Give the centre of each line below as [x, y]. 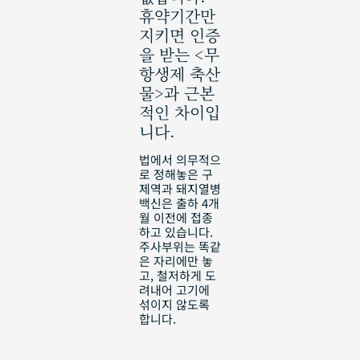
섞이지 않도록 [174, 305]
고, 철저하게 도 [177, 276]
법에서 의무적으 [180, 160]
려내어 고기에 [174, 290]
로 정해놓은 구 [176, 174]
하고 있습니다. [176, 232]
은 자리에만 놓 [176, 261]
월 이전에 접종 [176, 218]
